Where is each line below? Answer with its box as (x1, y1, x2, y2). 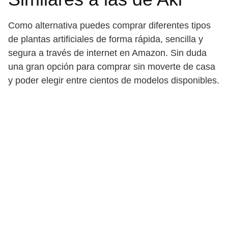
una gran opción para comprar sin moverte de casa (8, 62, 215, 72)
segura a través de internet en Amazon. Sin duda (8, 48, 207, 58)
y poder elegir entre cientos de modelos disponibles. (8, 75, 219, 85)
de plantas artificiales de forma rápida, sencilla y (8, 34, 203, 44)
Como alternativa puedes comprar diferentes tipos (8, 20, 211, 31)
